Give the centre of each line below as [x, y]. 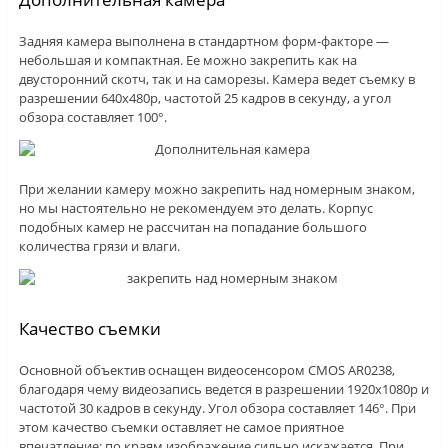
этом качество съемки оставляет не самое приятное [181, 427]
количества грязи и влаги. [99, 246]
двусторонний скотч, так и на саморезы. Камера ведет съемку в [216, 79]
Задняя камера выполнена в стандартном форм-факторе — [203, 41]
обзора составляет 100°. [92, 117]
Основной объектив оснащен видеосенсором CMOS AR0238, [206, 370]
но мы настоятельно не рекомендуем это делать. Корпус [195, 208]
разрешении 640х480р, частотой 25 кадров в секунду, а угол [204, 98]
